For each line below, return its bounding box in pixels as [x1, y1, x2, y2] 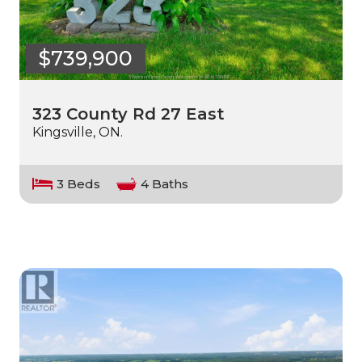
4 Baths [141, 176, 188, 192]
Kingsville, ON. [32, 124, 123, 140]
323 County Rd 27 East [32, 103, 225, 124]
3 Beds [57, 176, 100, 192]
